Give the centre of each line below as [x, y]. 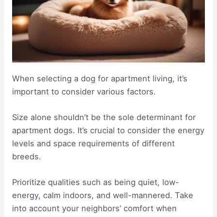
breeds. [27, 157]
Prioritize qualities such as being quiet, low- [96, 182]
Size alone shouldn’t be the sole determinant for [104, 117]
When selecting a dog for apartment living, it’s [100, 78]
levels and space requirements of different [94, 144]
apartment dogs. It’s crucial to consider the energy [108, 131]
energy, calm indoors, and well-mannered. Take [103, 195]
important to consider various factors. [84, 91]
